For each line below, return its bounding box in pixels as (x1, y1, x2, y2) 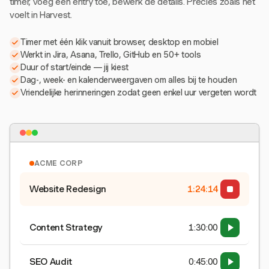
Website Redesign (29, 184, 106, 195)
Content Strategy (29, 222, 103, 233)
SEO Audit (29, 256, 73, 267)
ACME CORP (34, 159, 83, 168)
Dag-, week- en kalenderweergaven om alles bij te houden (20, 75, 237, 85)
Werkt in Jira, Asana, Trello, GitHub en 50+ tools (20, 50, 201, 59)
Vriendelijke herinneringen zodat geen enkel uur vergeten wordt (20, 88, 257, 97)
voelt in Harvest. (10, 10, 72, 20)
